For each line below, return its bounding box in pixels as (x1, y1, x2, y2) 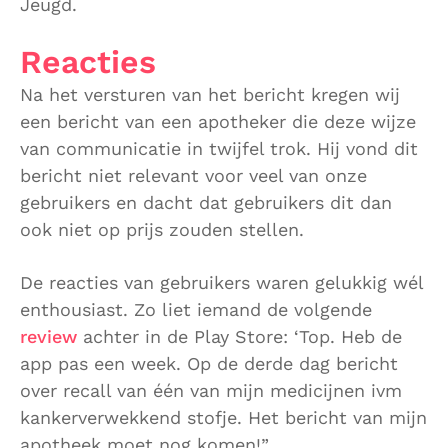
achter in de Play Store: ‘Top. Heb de (77, 325, 402, 347)
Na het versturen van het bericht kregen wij (20, 84, 400, 106)
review (20, 325, 77, 347)
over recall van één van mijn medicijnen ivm (20, 379, 402, 401)
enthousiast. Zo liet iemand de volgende (20, 298, 372, 320)
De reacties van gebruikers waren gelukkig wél (20, 271, 423, 293)
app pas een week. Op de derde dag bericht (20, 352, 398, 374)
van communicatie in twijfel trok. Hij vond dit (20, 138, 418, 160)
